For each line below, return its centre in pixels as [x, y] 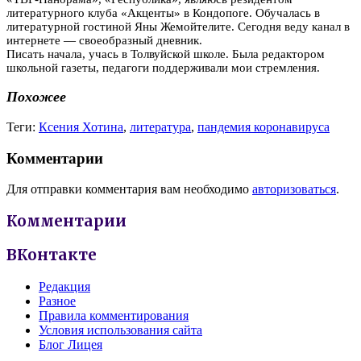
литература [160, 127]
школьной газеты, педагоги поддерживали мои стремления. [163, 67]
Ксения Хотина [81, 127]
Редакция [64, 286]
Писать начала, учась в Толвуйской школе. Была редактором [166, 54]
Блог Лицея [71, 344]
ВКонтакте [52, 255]
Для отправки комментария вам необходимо [129, 189]
